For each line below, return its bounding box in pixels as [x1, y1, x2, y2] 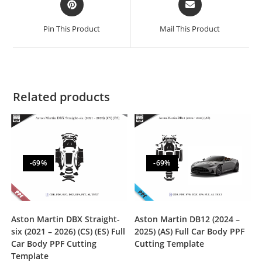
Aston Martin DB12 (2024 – [135, 213, 240, 225]
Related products [13, 88, 111, 105]
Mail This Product [160, 23, 220, 34]
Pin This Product [43, 23, 101, 34]
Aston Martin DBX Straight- [11, 213, 120, 225]
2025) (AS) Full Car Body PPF [135, 226, 245, 237]
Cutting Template [135, 238, 205, 250]
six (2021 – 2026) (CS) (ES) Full [11, 226, 125, 237]
